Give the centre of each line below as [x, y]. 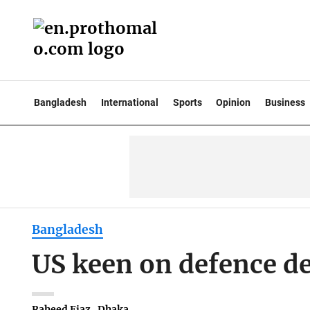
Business [285, 102]
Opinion [234, 102]
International [129, 102]
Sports [187, 102]
